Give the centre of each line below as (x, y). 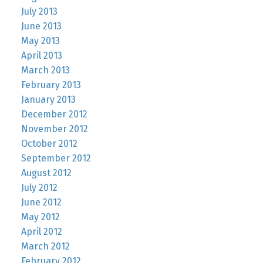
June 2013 (41, 26)
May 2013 (40, 41)
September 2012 (56, 158)
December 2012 (54, 114)
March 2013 (45, 70)
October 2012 (49, 143)
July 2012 (39, 187)
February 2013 (51, 85)
